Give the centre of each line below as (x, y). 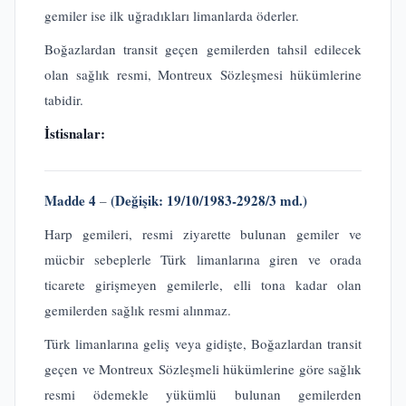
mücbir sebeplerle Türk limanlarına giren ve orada (203, 259)
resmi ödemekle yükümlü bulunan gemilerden (203, 394)
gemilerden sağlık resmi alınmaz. (138, 310)
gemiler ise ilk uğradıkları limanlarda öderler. (172, 15)
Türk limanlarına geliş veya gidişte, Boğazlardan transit (203, 343)
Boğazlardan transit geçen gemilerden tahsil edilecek (203, 49)
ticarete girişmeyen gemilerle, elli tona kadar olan (203, 285)
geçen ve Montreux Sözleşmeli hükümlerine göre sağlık (203, 369)
